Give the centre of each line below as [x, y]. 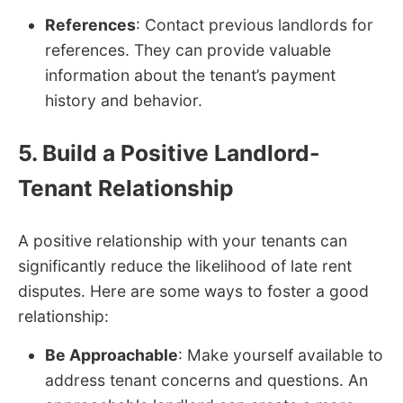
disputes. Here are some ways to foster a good [193, 291]
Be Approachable [112, 354]
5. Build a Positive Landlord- [169, 153]
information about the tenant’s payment [190, 76]
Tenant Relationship [126, 188]
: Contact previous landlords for [255, 25]
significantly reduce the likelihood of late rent [185, 265]
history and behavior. [124, 101]
